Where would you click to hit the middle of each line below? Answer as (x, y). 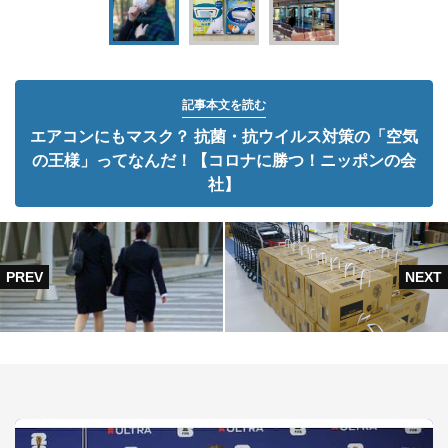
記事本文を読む (224, 104)
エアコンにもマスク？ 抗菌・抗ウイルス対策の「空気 (224, 136)
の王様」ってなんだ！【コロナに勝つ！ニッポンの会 (224, 160)
